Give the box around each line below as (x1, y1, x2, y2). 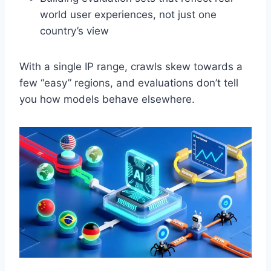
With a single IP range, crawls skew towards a (19, 60, 243, 73)
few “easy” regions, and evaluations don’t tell (19, 77, 238, 90)
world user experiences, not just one (40, 8, 217, 21)
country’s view (40, 25, 109, 38)
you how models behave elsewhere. (19, 93, 195, 106)
